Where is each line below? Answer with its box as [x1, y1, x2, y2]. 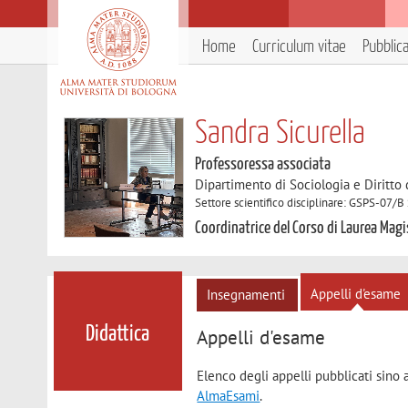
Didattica [86, 323, 150, 346]
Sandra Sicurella [195, 118, 366, 149]
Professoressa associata [195, 156, 331, 173]
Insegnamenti [207, 285, 286, 303]
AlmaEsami [197, 386, 260, 404]
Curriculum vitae [252, 38, 346, 56]
